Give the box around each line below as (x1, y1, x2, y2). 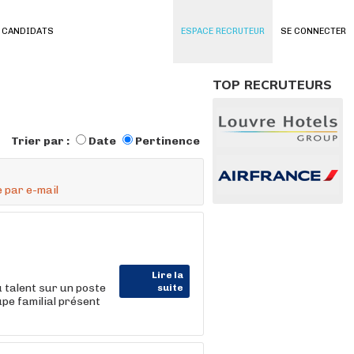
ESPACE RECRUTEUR (181, 26, 265, 36)
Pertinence (135, 134, 200, 148)
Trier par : (11, 134, 72, 148)
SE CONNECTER (281, 26, 346, 36)
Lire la (152, 269, 183, 281)
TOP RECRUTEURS (213, 77, 332, 92)
